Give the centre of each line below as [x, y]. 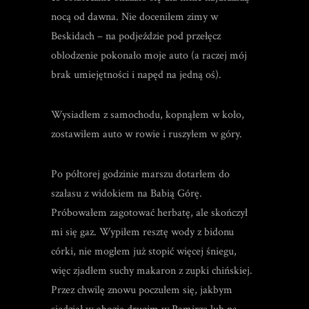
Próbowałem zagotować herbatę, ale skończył [149, 213]
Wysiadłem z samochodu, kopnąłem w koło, [148, 115]
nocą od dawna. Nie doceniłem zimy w [134, 17]
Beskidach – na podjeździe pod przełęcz [136, 36]
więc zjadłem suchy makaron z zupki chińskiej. [152, 271]
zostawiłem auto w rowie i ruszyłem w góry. [147, 134]
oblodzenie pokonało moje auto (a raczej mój [149, 56]
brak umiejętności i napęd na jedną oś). [136, 75]
